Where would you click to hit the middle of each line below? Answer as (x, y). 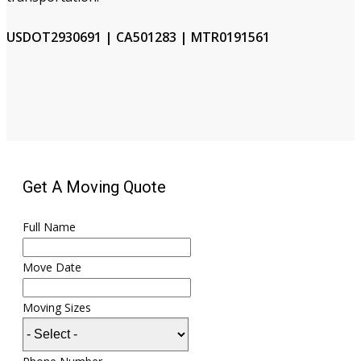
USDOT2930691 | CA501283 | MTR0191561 (138, 37)
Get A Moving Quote (94, 187)
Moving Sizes (57, 307)
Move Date (52, 267)
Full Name (49, 226)
